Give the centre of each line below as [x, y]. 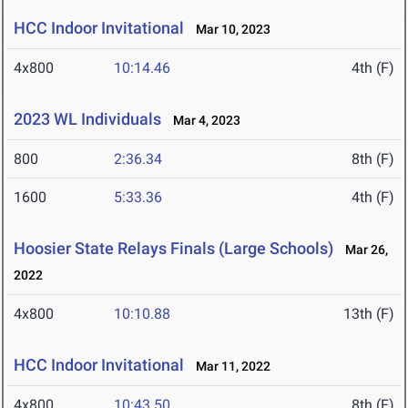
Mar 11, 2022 [229, 367]
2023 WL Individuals [87, 119]
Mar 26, [362, 250]
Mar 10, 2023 [229, 30]
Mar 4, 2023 [203, 121]
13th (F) [369, 314]
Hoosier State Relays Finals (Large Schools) [173, 249]
